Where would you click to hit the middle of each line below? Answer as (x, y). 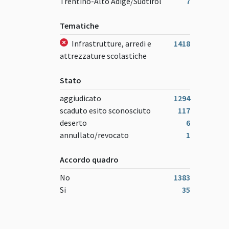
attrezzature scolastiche (103, 56)
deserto (73, 123)
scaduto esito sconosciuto (105, 111)
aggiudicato (81, 98)
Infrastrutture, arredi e (111, 44)
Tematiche (79, 26)
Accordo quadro (89, 160)
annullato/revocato (94, 135)
